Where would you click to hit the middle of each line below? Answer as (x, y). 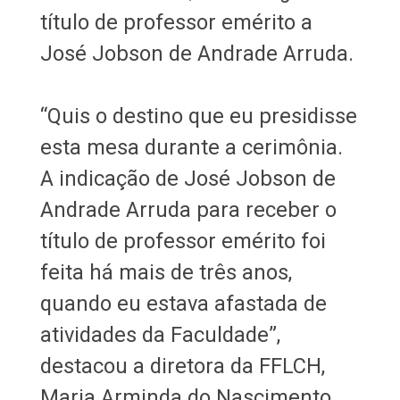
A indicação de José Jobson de (187, 178)
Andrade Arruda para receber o (188, 209)
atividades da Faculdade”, (160, 334)
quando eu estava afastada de (183, 303)
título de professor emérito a (176, 22)
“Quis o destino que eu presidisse (198, 116)
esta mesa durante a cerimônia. (191, 147)
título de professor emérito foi (183, 241)
